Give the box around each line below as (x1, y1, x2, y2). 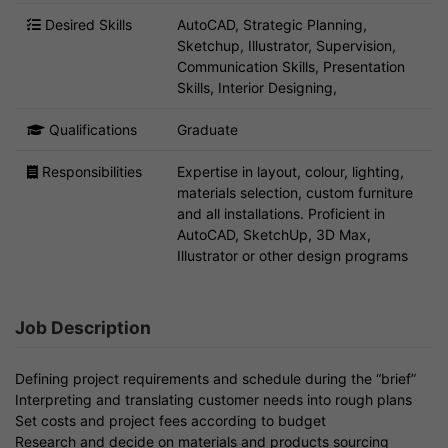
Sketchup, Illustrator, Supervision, (177, 36, 396, 54)
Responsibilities (38, 162, 142, 180)
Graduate (177, 120, 238, 138)
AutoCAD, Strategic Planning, (177, 15, 367, 33)
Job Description (15, 316, 151, 338)
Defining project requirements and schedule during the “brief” (15, 369, 416, 387)
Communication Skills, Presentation (177, 57, 405, 75)
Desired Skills (41, 15, 132, 33)
